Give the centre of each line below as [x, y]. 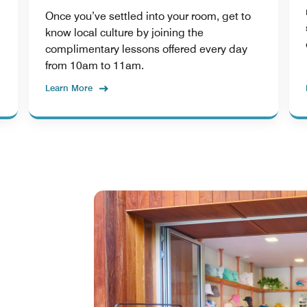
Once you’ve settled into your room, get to [148, 16]
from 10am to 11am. [95, 65]
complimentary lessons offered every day [146, 49]
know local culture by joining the [124, 32]
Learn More [69, 87]
